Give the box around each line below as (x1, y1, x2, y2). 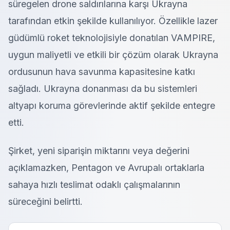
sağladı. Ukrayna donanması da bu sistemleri (8, 83, 197, 94)
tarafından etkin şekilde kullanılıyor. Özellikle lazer (8, 15, 218, 26)
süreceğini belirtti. (8, 196, 83, 207)
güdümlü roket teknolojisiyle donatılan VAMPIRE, (8, 32, 215, 43)
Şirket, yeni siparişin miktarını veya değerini (8, 145, 189, 156)
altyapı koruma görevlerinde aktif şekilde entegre (8, 100, 215, 111)
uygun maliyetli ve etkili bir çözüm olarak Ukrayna (8, 49, 218, 60)
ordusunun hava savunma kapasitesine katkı (8, 66, 195, 77)
